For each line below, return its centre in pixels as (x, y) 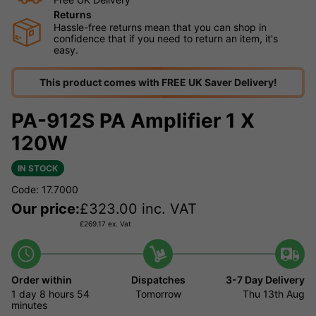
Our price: (45, 209)
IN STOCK (38, 169)
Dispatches (158, 280)
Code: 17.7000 (45, 190)
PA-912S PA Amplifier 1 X (133, 121)
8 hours (57, 294)
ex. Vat (119, 224)
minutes (29, 305)
